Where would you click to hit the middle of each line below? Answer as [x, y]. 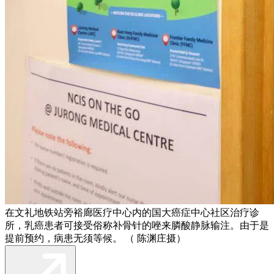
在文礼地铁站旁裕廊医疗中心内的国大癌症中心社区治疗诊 [132, 212]
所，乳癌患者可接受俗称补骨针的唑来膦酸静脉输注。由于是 [137, 225]
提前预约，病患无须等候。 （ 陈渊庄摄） [95, 238]
